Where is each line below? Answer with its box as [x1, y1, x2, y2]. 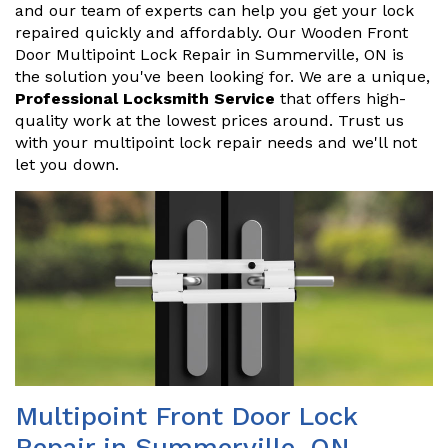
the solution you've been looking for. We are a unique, [15, 67, 430, 87]
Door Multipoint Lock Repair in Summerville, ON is [15, 45, 404, 65]
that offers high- [275, 89, 406, 109]
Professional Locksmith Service [15, 89, 275, 109]
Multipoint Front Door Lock [15, 401, 357, 432]
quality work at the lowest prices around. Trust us [15, 111, 404, 131]
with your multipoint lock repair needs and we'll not [15, 133, 417, 153]
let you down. [15, 155, 119, 175]
